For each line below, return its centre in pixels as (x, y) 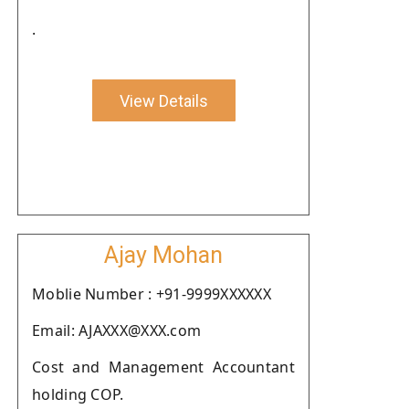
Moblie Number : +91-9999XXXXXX (152, 294)
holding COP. (78, 394)
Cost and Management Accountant (163, 367)
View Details (163, 100)
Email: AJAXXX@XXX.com (117, 330)
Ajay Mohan (163, 255)
